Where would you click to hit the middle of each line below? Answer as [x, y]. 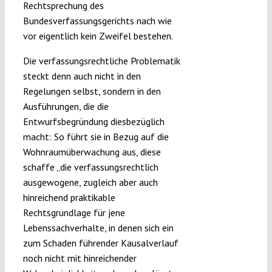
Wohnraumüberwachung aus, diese [92, 152]
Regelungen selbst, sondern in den [92, 91]
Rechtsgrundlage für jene [74, 213]
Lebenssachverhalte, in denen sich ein [98, 228]
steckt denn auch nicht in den [82, 76]
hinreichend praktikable [69, 198]
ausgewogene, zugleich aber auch [90, 182]
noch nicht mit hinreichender [80, 258]
